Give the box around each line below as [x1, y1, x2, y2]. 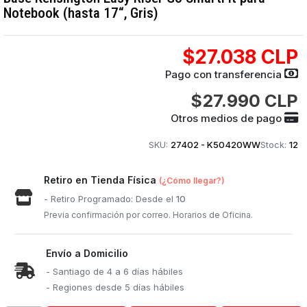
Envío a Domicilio [46, 247, 129, 259]
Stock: [260, 139, 286, 150]
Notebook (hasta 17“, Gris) [3, 4, 159, 21]
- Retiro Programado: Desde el [44, 193, 177, 204]
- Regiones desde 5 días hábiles [46, 282, 185, 293]
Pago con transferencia [164, 68, 284, 81]
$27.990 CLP [190, 90, 298, 111]
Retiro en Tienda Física [44, 174, 160, 186]
